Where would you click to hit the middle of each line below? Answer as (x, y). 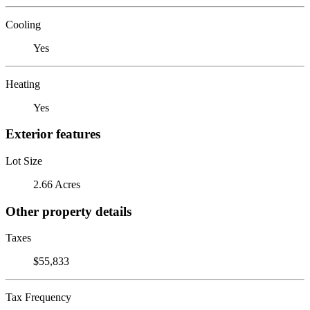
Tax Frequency (38, 298)
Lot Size (24, 161)
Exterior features (53, 134)
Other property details (69, 211)
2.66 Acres (57, 184)
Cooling (23, 24)
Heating (23, 84)
